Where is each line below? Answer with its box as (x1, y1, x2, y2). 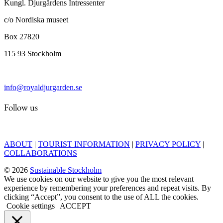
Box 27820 (4, 32, 39, 41)
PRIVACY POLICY (135, 140, 201, 149)
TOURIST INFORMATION (38, 140, 130, 149)
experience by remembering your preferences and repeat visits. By (4, 184, 211, 193)
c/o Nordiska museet (4, 15, 68, 24)
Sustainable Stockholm (30, 166, 102, 175)
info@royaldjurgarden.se (4, 83, 82, 92)
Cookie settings (6, 202, 55, 211)
